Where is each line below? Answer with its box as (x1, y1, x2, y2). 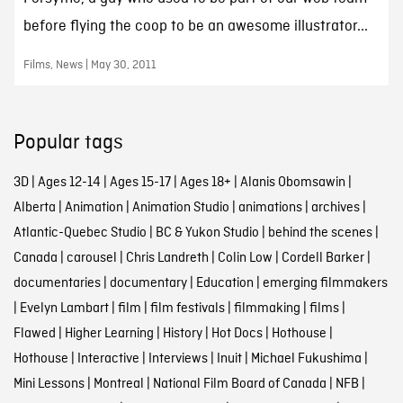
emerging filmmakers (262, 273, 388, 292)
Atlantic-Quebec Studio (13, 223, 147, 242)
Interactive (76, 349, 139, 368)
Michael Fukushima (250, 349, 362, 368)
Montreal (93, 374, 144, 393)
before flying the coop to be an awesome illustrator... (22, 16, 368, 36)
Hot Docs (210, 324, 263, 343)
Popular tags (13, 130, 123, 156)
